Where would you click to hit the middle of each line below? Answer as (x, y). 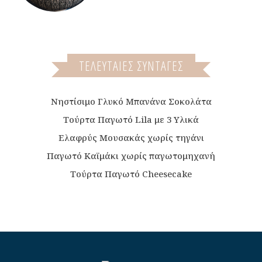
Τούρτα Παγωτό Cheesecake (131, 174)
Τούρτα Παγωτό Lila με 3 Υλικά (131, 120)
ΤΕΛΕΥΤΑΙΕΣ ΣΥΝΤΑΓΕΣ (131, 66)
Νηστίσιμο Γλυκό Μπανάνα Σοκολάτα (131, 101)
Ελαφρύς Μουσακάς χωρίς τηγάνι (131, 138)
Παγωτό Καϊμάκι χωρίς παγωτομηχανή (131, 156)
